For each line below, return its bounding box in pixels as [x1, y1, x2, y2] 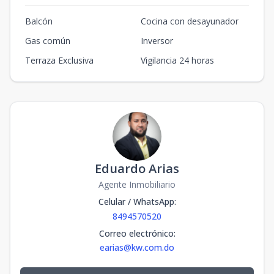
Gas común [25, 35, 70, 47]
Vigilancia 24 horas [141, 54, 214, 67]
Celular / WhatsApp [98, 196, 174, 208]
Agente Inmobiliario [98, 179, 176, 191]
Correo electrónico [98, 228, 174, 240]
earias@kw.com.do [100, 242, 174, 254]
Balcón [25, 15, 53, 28]
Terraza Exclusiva [25, 54, 94, 67]
